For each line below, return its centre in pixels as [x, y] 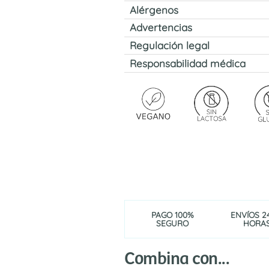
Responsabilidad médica [187, 63]
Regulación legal [169, 46]
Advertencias [161, 28]
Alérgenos [154, 10]
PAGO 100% [172, 214]
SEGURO [172, 223]
